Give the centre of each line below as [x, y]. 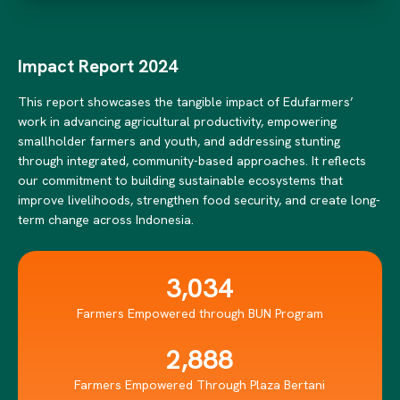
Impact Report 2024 [98, 66]
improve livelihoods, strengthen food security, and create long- [199, 200]
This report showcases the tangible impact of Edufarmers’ [186, 101]
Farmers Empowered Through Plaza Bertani [200, 384]
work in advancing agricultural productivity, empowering [177, 121]
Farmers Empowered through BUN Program [200, 313]
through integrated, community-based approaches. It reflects [192, 160]
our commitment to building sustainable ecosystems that [180, 180]
